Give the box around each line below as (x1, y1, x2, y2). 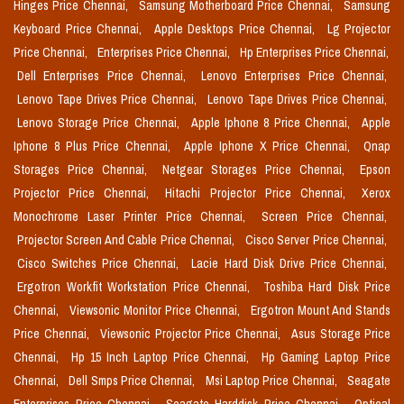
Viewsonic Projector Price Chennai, (100, 326, 284, 343)
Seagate (347, 372, 391, 390)
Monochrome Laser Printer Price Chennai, (14, 208, 255, 225)
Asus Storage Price (291, 326, 390, 343)
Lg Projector (326, 21, 390, 38)
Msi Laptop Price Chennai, (205, 372, 341, 390)
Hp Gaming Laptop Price (262, 349, 391, 366)
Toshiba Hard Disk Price (262, 279, 390, 296)
